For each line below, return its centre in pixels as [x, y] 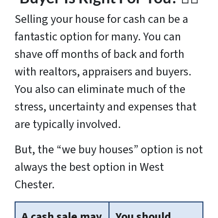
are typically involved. [68, 125]
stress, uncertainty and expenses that [106, 107]
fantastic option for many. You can [98, 37]
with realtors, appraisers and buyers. [103, 72]
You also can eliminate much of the [100, 90]
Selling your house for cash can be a [101, 19]
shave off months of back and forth [100, 54]
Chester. [35, 185]
